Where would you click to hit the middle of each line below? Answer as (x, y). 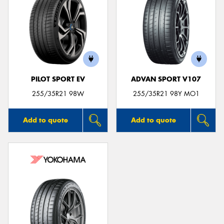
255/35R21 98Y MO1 (166, 93)
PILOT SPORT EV (58, 79)
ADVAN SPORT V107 (166, 79)
